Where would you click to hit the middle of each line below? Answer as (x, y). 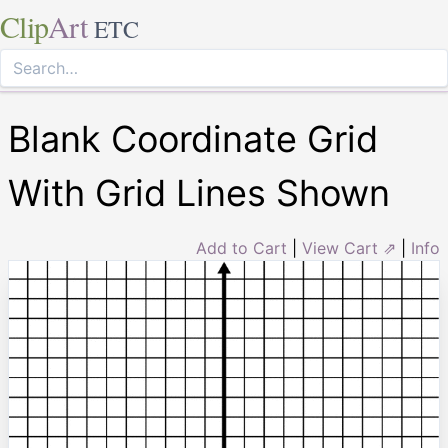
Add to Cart (241, 248)
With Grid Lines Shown (199, 193)
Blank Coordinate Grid (193, 139)
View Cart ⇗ (349, 248)
